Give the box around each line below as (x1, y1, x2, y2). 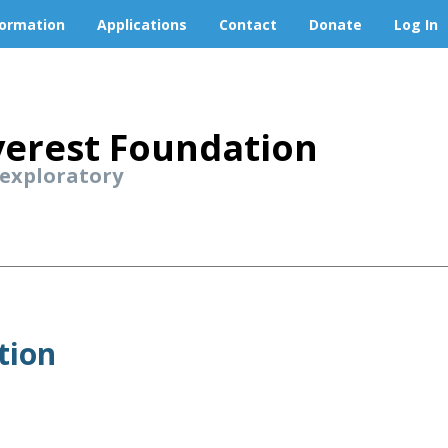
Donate (309, 14, 362, 34)
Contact (219, 14, 277, 34)
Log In (394, 14, 438, 34)
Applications (97, 14, 187, 34)
